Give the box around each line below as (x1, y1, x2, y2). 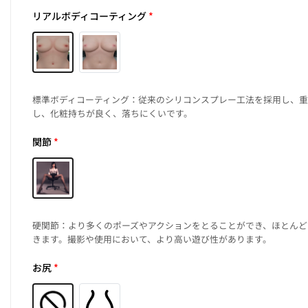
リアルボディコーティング (32, 9, 147, 23)
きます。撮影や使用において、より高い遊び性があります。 (32, 232, 272, 246)
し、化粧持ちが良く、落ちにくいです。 (32, 107, 193, 120)
